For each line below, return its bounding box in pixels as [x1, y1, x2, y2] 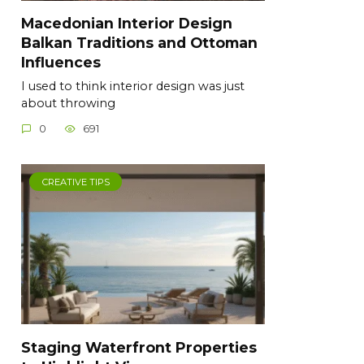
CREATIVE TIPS [41, 175, 110, 188]
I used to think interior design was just [21, 78, 245, 93]
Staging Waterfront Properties [21, 338, 257, 356]
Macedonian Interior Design [21, 14, 232, 32]
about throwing [21, 95, 115, 110]
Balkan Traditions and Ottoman [21, 33, 258, 51]
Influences [21, 53, 101, 71]
